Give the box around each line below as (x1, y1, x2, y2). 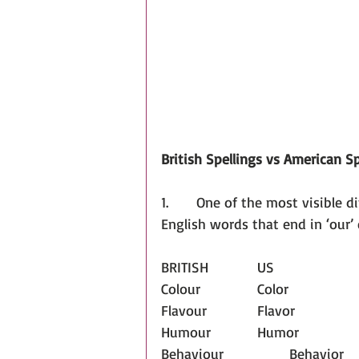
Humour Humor (257, 323, 299, 341)
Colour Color (257, 280, 288, 298)
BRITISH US (257, 258, 274, 276)
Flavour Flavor (257, 301, 295, 320)
